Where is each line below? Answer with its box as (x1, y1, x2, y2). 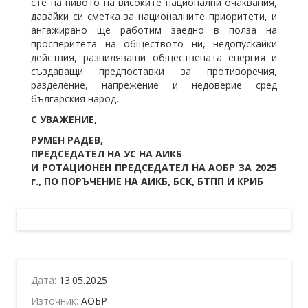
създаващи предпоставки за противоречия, (31, 65, 277, 78)
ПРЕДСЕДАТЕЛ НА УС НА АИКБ (31, 147, 182, 161)
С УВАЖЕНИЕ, (31, 113, 97, 126)
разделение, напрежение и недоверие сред (31, 78, 277, 92)
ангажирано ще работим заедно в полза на (31, 23, 277, 37)
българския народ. (31, 92, 118, 106)
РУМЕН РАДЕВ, (31, 133, 103, 147)
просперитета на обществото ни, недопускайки (31, 37, 277, 51)
